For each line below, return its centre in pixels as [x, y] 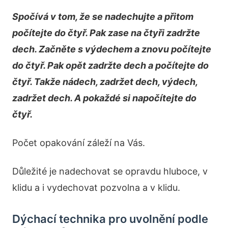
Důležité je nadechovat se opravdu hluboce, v [110, 171]
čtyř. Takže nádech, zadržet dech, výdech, [105, 82]
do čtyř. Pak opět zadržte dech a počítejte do [110, 65]
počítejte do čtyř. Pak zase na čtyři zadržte [106, 33]
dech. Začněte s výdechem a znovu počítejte [112, 49]
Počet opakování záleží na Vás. [79, 143]
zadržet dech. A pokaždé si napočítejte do [104, 98]
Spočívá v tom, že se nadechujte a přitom [103, 17]
